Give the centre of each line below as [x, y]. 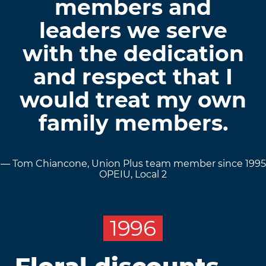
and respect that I [133, 77]
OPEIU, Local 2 [133, 175]
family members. [133, 123]
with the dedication [133, 54]
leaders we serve [133, 31]
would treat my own [133, 100]
